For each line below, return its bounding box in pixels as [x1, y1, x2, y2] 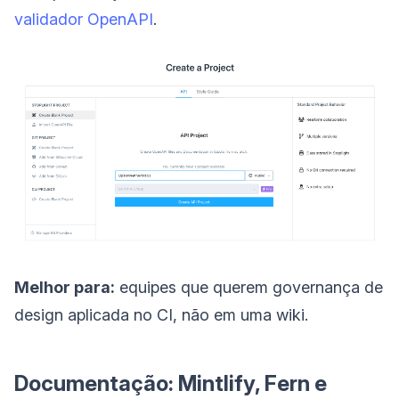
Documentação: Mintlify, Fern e [14, 370, 327, 396]
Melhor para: [14, 277, 115, 297]
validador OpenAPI [14, 9, 153, 28]
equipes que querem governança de [115, 277, 383, 297]
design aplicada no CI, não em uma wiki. [14, 305, 308, 324]
